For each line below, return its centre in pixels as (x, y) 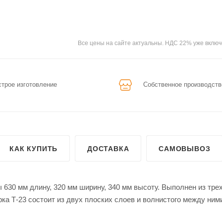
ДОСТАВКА (108, 148)
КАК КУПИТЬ (34, 148)
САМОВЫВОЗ (185, 148)
